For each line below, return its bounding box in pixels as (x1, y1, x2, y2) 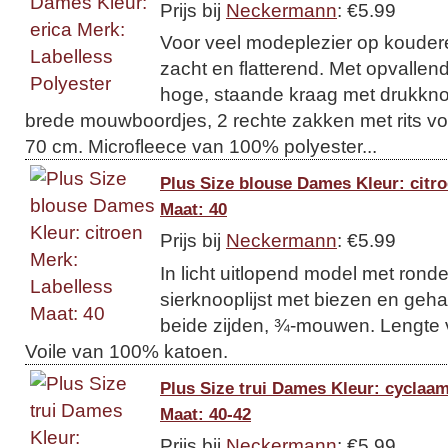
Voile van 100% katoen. (25, 339, 228, 362)
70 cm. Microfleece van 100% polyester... (25, 135, 377, 157)
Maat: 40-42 (160, 403, 251, 424)
